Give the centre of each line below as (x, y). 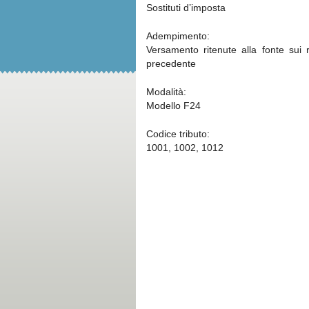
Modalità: (166, 92)
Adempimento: (178, 36)
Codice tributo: (178, 134)
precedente (171, 63)
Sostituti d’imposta (186, 8)
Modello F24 (173, 106)
